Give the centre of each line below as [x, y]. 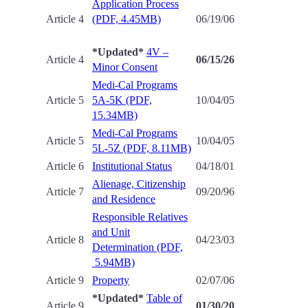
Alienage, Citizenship [139, 184]
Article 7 [65, 191]
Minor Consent [125, 67]
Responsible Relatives [140, 217]
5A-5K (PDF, [122, 100]
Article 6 [65, 166]
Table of [164, 298]
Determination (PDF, [137, 247]
